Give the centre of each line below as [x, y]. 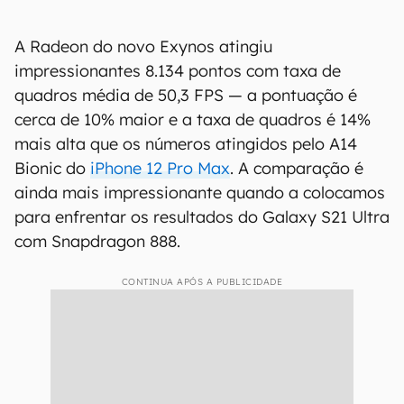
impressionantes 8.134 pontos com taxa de [178, 282]
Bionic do [52, 379]
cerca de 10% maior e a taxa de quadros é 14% [193, 331]
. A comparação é [297, 379]
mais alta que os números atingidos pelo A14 [186, 355]
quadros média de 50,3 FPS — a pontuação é [186, 306]
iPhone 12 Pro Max [160, 379]
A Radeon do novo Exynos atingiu [143, 257]
